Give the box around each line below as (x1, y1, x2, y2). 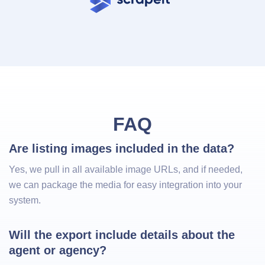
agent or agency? (9, 243, 106, 257)
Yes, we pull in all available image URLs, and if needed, (9, 164, 243, 174)
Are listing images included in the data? (9, 141, 234, 155)
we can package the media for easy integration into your (9, 179, 242, 190)
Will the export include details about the (9, 228, 238, 241)
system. (9, 195, 41, 205)
